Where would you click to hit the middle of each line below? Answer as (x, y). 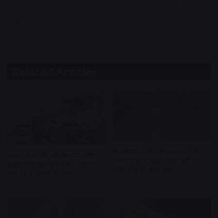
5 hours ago (136, 180)
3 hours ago (31, 184)
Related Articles (54, 72)
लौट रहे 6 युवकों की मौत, (41, 173)
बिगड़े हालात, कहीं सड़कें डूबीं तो (156, 160)
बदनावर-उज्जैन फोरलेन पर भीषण (53, 155)
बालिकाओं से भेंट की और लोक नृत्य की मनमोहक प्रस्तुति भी (109, 7)
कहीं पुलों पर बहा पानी (143, 169)
